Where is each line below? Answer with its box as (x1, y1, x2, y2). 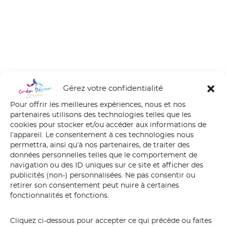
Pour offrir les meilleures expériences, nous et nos (10, 101, 186, 108)
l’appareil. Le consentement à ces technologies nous (10, 131, 194, 139)
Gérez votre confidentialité (63, 84, 163, 92)
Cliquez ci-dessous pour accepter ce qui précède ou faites (10, 217, 212, 224)
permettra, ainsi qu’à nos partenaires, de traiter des (10, 141, 190, 149)
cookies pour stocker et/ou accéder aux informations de (10, 121, 206, 129)
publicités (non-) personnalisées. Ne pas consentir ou (10, 172, 195, 179)
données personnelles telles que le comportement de (10, 151, 197, 159)
